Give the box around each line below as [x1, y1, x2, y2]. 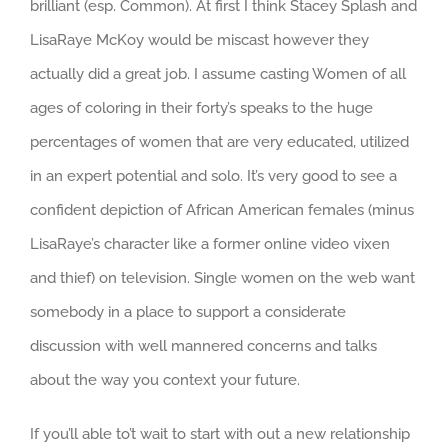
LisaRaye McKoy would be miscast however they [30, 30, 369, 49]
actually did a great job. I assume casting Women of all [30, 64, 406, 83]
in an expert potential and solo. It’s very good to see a [30, 166, 397, 185]
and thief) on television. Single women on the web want [30, 268, 415, 287]
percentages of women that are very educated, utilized [30, 132, 409, 151]
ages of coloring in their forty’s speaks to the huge [30, 98, 373, 117]
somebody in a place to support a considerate [30, 302, 346, 321]
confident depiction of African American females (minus [30, 200, 414, 219]
